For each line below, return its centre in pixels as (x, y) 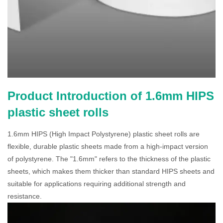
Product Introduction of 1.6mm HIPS (111, 96)
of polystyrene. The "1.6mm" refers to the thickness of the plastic (109, 159)
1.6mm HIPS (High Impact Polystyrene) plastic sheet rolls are (104, 134)
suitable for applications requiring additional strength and (97, 184)
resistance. (25, 196)
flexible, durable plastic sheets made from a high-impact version (108, 146)
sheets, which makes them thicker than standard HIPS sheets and (111, 171)
